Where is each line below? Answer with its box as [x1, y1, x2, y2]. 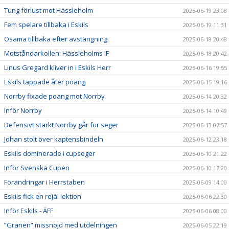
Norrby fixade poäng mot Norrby [4, 91, 105, 101]
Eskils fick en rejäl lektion [4, 191, 81, 201]
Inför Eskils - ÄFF [4, 205, 53, 215]
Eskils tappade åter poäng [4, 77, 85, 86]
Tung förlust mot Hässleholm [4, 5, 93, 15]
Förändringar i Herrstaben [4, 177, 85, 187]
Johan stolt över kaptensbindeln [4, 134, 103, 144]
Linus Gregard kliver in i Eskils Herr [4, 62, 111, 72]
